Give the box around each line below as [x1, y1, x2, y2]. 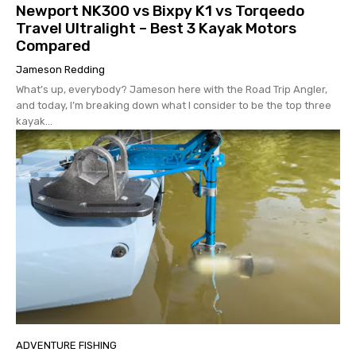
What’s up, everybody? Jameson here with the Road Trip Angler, [16, 83, 327, 95]
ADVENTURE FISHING [16, 339, 117, 351]
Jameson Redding [16, 63, 105, 75]
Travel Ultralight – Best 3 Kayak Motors [16, 18, 296, 37]
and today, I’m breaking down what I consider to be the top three [16, 99, 331, 111]
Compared [16, 36, 91, 55]
